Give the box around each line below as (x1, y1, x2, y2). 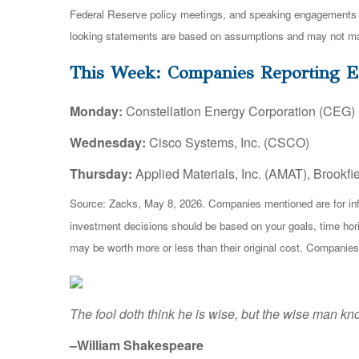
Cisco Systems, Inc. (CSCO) (149, 133, 309, 152)
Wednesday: (70, 133, 149, 152)
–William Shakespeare (70, 335, 207, 354)
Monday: (70, 102, 123, 121)
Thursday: (70, 164, 132, 184)
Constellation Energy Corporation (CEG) (123, 102, 355, 121)
